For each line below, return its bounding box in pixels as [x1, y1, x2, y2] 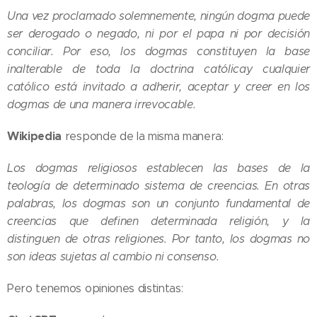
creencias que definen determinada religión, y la [7, 214, 310, 229]
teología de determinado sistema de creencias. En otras [7, 179, 310, 193]
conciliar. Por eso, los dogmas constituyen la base [7, 45, 310, 59]
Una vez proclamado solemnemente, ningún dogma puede [7, 9, 310, 23]
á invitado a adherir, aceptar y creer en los [70, 80, 311, 94]
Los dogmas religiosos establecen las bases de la [7, 161, 310, 175]
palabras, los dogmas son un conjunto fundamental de [7, 197, 310, 211]
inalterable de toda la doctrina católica [7, 62, 246, 76]
